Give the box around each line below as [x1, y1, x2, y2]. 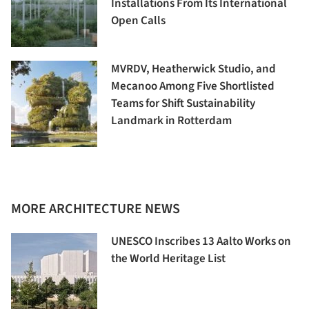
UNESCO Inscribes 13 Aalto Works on [111, 233, 291, 250]
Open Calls [111, 12, 166, 30]
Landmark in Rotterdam [111, 112, 232, 130]
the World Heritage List [111, 250, 226, 268]
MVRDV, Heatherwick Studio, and [111, 61, 276, 78]
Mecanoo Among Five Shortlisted [111, 78, 275, 95]
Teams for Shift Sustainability [111, 95, 255, 112]
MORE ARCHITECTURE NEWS [11, 199, 180, 219]
